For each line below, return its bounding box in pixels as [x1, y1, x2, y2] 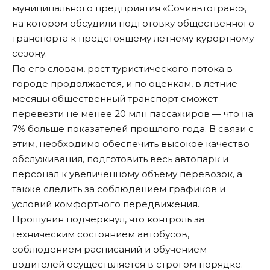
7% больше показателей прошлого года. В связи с [12, 123, 254, 135]
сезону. [12, 48, 47, 60]
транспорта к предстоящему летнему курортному [12, 33, 254, 45]
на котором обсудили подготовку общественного [12, 17, 254, 30]
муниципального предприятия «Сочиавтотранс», [12, 2, 246, 14]
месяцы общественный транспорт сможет [12, 93, 218, 105]
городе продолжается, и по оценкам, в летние [12, 78, 237, 90]
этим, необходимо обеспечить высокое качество [12, 138, 250, 150]
